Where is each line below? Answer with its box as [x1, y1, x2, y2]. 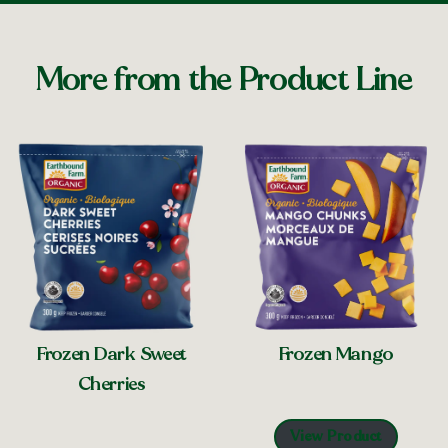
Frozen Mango [278, 343, 394, 364]
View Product [290, 428, 382, 444]
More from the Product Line [35, 61, 413, 97]
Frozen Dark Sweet [36, 344, 188, 365]
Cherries [78, 374, 146, 395]
